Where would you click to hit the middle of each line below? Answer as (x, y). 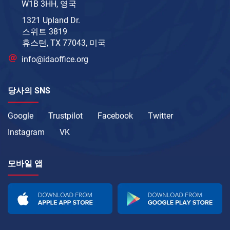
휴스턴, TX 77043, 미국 (64, 43)
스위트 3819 (45, 31)
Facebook (115, 116)
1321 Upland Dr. (51, 20)
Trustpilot (65, 116)
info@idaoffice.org (55, 59)
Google (21, 116)
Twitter (160, 116)
